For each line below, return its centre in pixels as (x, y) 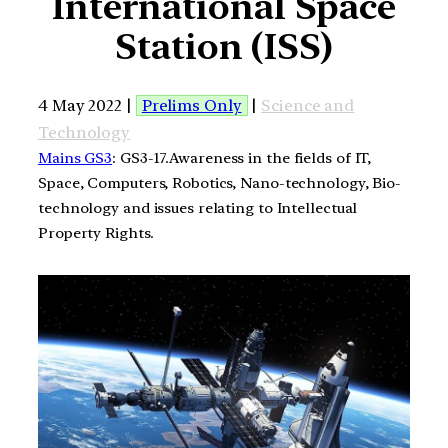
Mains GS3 (75, 157)
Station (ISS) (224, 47)
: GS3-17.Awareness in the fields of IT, (242, 157)
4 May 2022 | (87, 105)
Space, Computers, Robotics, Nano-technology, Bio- (220, 182)
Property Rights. (96, 232)
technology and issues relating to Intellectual (198, 207)
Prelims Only (191, 105)
